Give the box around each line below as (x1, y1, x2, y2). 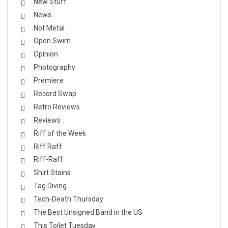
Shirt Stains (34, 168, 71, 177)
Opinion (34, 50, 58, 59)
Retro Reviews (34, 102, 80, 111)
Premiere (34, 76, 64, 85)
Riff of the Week (34, 129, 86, 137)
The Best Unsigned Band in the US (34, 208, 142, 216)
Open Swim (34, 37, 71, 45)
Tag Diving (34, 182, 67, 190)
